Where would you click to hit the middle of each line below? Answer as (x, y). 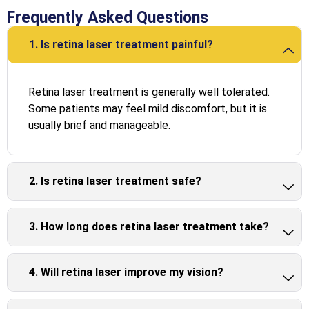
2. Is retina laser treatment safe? (115, 181)
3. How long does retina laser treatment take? (149, 227)
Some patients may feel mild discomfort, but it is (148, 109)
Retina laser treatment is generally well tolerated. (149, 92)
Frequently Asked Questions (108, 18)
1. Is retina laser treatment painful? (121, 45)
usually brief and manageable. (99, 126)
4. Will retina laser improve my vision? (126, 272)
